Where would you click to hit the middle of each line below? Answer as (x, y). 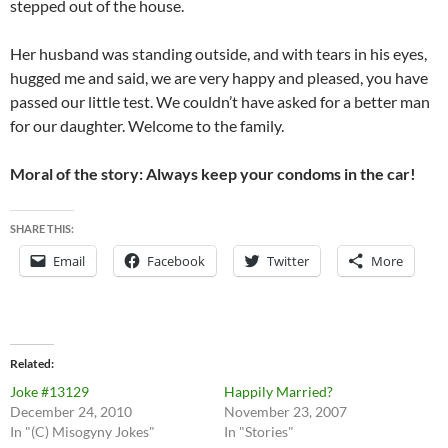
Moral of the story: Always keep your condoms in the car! (213, 174)
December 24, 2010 (71, 412)
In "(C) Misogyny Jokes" (82, 432)
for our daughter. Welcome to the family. (147, 126)
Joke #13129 (49, 392)
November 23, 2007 (285, 412)
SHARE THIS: (42, 229)
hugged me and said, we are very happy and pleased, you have (219, 78)
